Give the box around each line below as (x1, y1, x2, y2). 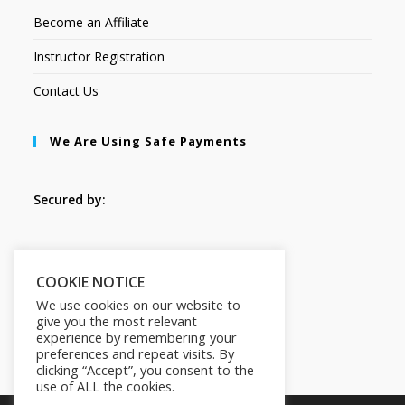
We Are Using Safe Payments (50, 133, 248, 150)
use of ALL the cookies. (36, 377, 174, 395)
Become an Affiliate (33, 14, 150, 32)
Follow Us (50, 253, 117, 270)
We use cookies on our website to (36, 296, 240, 314)
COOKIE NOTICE (36, 272, 145, 292)
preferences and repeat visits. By (36, 344, 234, 363)
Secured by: (33, 191, 110, 209)
